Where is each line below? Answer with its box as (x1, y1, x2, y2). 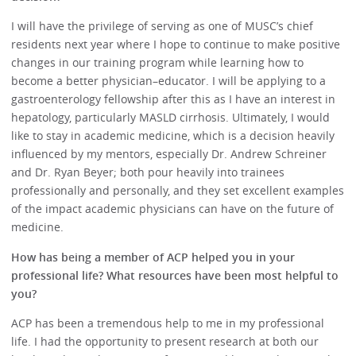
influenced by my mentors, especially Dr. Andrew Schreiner (11, 146, 327, 162)
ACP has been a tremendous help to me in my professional (11, 315, 325, 331)
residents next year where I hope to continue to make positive (11, 37, 341, 52)
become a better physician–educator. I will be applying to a (11, 73, 327, 89)
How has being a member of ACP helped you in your (11, 249, 296, 265)
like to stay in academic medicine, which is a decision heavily (11, 128, 335, 144)
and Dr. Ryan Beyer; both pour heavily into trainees (11, 164, 285, 180)
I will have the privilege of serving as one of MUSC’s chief (11, 18, 314, 34)
